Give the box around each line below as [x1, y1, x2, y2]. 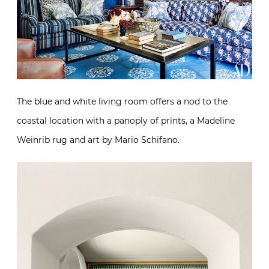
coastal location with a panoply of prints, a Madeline [17, 115, 235, 127]
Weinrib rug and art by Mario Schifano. [17, 134, 180, 146]
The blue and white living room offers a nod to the [17, 96, 228, 107]
